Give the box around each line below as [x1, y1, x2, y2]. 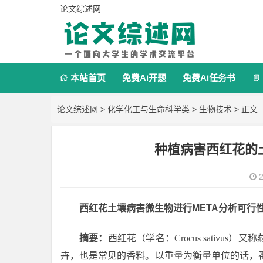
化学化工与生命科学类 [107, 104, 190, 114]
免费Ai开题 [122, 73, 166, 83]
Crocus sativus [174, 233, 229, 242]
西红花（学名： [107, 233, 175, 243]
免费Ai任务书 [183, 73, 235, 83]
